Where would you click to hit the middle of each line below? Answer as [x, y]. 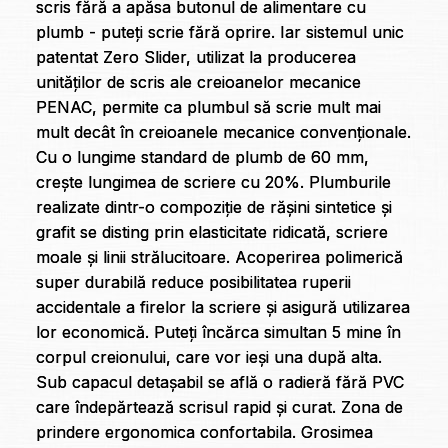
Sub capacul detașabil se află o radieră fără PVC [219, 382]
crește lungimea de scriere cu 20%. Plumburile [213, 182]
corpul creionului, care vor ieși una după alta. [208, 357]
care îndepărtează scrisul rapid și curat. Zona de [219, 407]
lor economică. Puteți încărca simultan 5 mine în [218, 332]
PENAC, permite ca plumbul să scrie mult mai [208, 107]
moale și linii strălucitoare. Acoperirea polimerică [219, 257]
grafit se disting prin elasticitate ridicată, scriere [211, 232]
